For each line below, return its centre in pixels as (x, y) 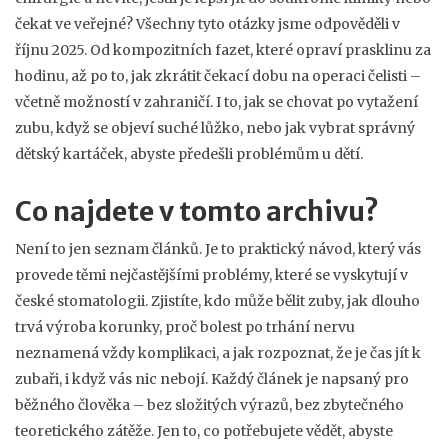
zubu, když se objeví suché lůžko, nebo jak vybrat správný (215, 128)
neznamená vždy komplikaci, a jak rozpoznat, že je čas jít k (218, 353)
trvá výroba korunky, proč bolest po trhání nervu (185, 327)
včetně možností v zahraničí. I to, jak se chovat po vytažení (216, 102)
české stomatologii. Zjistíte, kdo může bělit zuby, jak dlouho (217, 301)
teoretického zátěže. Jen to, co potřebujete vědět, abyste (204, 431)
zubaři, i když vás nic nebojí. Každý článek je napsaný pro (212, 379)
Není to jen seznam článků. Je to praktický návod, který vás (218, 249)
